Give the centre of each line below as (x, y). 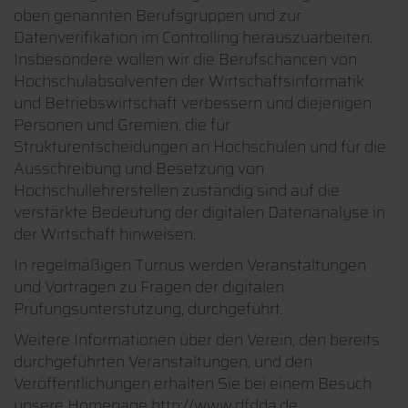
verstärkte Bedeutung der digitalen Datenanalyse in (199, 212)
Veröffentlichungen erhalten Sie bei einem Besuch (193, 383)
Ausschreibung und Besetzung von (139, 168)
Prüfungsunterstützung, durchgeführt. (148, 308)
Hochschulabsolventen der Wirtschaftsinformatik (189, 81)
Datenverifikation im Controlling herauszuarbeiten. (193, 37)
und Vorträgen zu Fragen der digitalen (149, 286)
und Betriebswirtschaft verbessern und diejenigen (193, 102)
